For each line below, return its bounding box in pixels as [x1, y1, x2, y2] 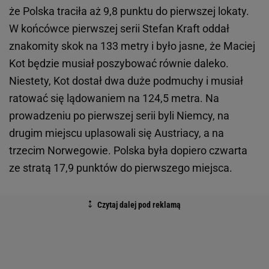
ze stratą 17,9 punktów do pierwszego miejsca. [9, 162, 232, 175]
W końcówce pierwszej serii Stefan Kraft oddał [9, 22, 229, 35]
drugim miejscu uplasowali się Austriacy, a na [9, 127, 224, 140]
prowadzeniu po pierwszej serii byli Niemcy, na [9, 109, 229, 122]
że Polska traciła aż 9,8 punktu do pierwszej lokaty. [9, 5, 249, 18]
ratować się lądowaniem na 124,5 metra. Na [9, 92, 219, 105]
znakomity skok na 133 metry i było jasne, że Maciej [9, 40, 255, 53]
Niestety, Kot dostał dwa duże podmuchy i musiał [9, 74, 243, 88]
